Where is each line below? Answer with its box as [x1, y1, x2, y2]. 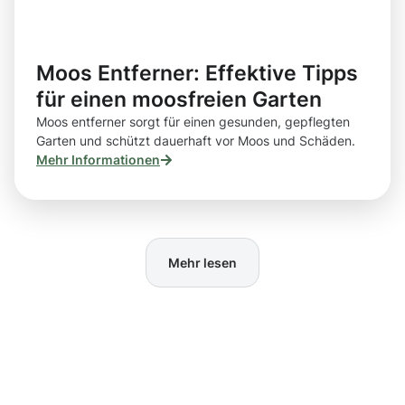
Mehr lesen [168, 254, 237, 270]
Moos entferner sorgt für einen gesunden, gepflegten [36, 114, 350, 130]
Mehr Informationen [36, 152, 160, 168]
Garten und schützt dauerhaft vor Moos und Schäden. [36, 133, 355, 149]
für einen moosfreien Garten [36, 87, 322, 112]
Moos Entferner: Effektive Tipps [36, 61, 358, 86]
